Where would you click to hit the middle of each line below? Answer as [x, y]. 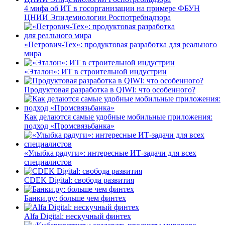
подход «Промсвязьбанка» [69, 126]
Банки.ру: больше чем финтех [75, 198]
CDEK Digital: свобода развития [79, 180]
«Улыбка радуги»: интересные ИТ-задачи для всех [110, 153]
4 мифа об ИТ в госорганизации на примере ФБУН [112, 8]
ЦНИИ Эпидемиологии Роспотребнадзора [97, 17]
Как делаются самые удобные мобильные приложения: [118, 117]
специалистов [48, 162]
